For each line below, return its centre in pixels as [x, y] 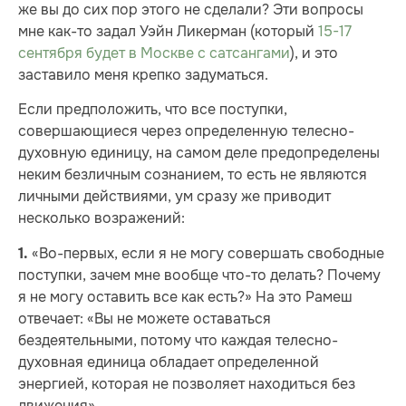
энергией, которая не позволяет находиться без [187, 383]
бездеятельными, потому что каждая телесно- [178, 340]
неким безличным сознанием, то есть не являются [193, 175]
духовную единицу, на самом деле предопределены [199, 153]
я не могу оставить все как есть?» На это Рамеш [185, 296]
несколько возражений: [101, 218]
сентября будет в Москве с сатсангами [154, 53]
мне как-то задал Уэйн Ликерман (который [168, 31]
